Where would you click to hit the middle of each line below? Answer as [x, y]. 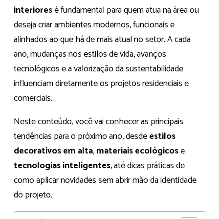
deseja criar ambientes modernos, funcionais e [94, 25]
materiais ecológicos [137, 151]
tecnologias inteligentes [62, 166]
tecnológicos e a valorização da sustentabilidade [99, 69]
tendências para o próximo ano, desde [81, 137]
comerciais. [33, 99]
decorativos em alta [53, 151]
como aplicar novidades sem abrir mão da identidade [105, 181]
